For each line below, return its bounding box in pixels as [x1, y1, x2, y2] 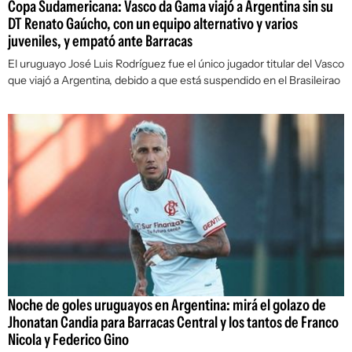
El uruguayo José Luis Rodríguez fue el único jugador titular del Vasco [8, 57, 344, 71]
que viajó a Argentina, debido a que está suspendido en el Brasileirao [8, 73, 340, 88]
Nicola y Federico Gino [8, 330, 129, 350]
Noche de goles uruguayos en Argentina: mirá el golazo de [8, 295, 326, 315]
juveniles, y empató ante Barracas [8, 31, 192, 51]
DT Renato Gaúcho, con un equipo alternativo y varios [8, 14, 298, 34]
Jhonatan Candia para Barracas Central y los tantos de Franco [8, 313, 339, 332]
